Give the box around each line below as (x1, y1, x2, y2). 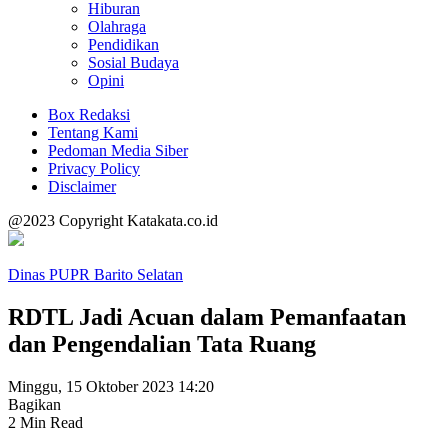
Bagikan (8, 395, 61, 413)
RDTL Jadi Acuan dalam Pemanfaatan (8, 303, 406, 330)
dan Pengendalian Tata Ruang (8, 330, 316, 357)
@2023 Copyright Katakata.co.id (8, 212, 218, 229)
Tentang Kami (48, 124, 138, 141)
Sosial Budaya (88, 54, 179, 71)
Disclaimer (48, 178, 116, 195)
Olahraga (88, 18, 146, 35)
